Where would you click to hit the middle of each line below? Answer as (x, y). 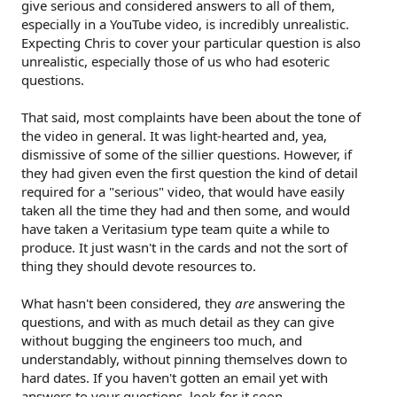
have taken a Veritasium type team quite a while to (175, 229)
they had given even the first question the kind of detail (190, 173)
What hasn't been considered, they (128, 303)
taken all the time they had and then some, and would (186, 210)
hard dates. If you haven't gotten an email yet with (175, 378)
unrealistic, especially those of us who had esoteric (175, 61)
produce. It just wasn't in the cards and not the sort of (184, 247)
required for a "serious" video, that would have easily (183, 191)
